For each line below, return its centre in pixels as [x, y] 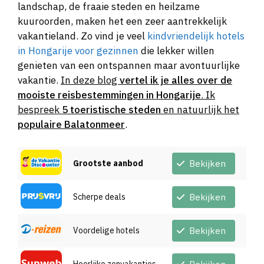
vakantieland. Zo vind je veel [82, 36]
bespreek [40, 109]
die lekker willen [176, 50]
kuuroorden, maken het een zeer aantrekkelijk [122, 21]
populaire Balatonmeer [71, 124]
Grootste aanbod [108, 164]
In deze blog [90, 80]
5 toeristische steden [111, 109]
